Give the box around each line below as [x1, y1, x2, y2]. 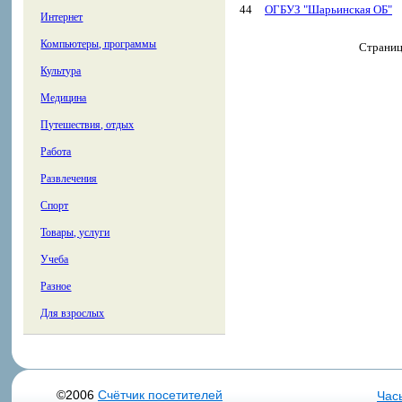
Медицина [40, 92, 87, 104]
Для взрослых [40, 307, 105, 319]
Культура [40, 65, 82, 77]
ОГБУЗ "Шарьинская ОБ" [265, 3, 392, 16]
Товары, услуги [40, 226, 110, 239]
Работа [40, 145, 72, 158]
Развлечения [40, 172, 98, 185]
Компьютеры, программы [40, 38, 157, 50]
